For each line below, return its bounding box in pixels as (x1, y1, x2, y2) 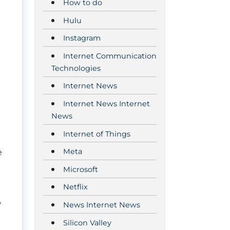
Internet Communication (63, 51, 157, 61)
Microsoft (63, 164, 98, 174)
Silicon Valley (63, 218, 111, 227)
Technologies (51, 63, 101, 73)
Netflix (63, 182, 88, 192)
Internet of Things (63, 129, 130, 139)
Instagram (63, 33, 101, 43)
